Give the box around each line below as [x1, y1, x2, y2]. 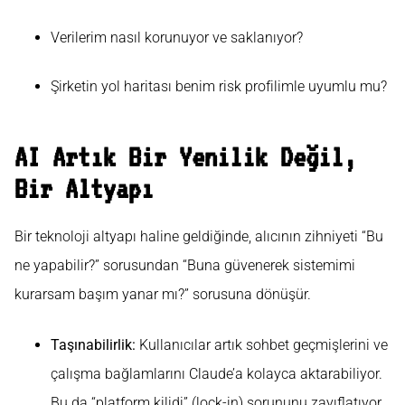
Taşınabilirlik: [51, 336, 136, 354]
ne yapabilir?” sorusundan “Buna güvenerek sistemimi [14, 257, 355, 275]
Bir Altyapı [14, 173, 154, 205]
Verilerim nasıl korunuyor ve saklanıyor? [51, 28, 303, 46]
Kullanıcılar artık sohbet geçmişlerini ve [136, 336, 388, 354]
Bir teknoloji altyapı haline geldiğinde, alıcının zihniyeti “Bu [14, 228, 383, 246]
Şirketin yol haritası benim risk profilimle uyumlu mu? [51, 78, 387, 96]
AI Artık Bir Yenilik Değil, [14, 141, 356, 174]
